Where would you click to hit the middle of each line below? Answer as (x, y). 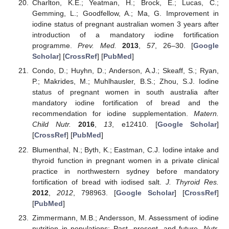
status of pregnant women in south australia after (125, 92)
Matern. (206, 114)
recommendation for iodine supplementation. (113, 114)
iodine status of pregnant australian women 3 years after (125, 24)
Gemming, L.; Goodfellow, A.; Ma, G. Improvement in (125, 14)
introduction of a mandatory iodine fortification (125, 35)
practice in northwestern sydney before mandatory (125, 171)
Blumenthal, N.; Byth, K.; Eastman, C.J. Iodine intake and (125, 150)
